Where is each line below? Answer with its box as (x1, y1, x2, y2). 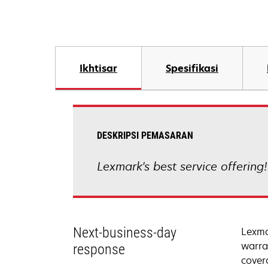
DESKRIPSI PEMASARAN (97, 130, 193, 141)
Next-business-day (73, 224, 176, 241)
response (73, 241, 125, 258)
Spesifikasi (166, 62, 218, 75)
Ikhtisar (80, 62, 117, 75)
